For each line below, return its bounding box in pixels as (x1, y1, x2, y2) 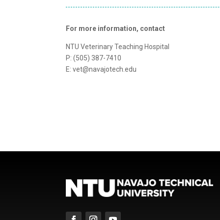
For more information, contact (66, 24, 165, 32)
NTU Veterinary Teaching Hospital (66, 42, 170, 51)
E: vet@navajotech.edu (66, 65, 137, 73)
